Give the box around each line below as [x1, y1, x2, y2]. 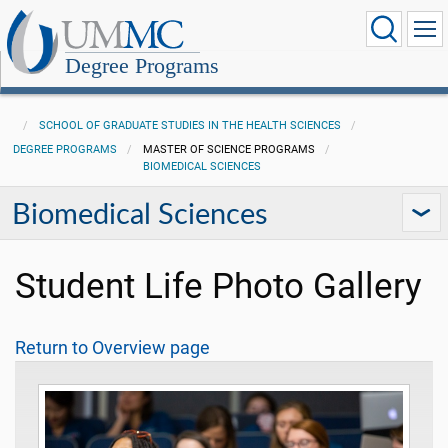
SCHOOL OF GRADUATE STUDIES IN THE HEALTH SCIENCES [38, 119, 341, 132]
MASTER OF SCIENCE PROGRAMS [142, 143, 315, 156]
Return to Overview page [15, 338, 210, 358]
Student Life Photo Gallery [15, 265, 422, 307]
